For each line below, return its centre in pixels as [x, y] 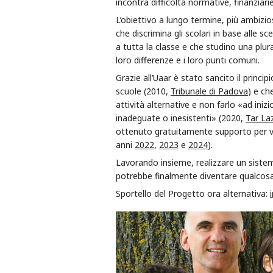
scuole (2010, [143, 91]
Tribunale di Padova [209, 91]
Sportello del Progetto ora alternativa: [193, 194]
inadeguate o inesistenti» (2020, [181, 118]
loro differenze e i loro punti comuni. [188, 60]
